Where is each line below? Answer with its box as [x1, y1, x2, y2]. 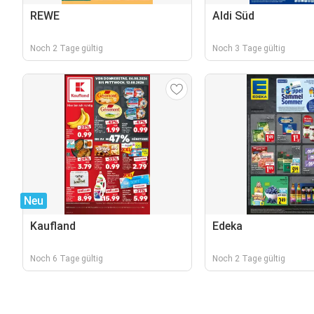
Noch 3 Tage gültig [212, 43, 285, 53]
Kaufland [30, 219, 76, 233]
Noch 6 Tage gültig [30, 254, 103, 264]
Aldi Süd [212, 9, 254, 22]
